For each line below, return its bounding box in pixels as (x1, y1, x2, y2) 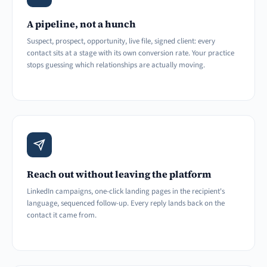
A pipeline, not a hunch (27, 17, 136, 31)
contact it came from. (27, 210, 97, 221)
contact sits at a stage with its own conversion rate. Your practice (27, 48, 234, 59)
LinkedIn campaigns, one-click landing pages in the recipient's (27, 186, 225, 197)
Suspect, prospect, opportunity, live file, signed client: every (27, 36, 215, 47)
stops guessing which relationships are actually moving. (27, 60, 205, 71)
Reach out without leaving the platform (27, 167, 212, 181)
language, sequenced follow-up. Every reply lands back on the (27, 198, 225, 209)
